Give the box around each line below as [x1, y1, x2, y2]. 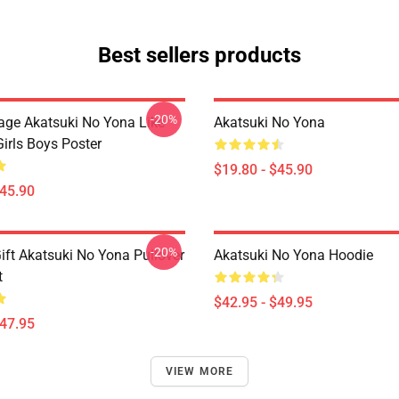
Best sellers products [98, 43, 301, 68]
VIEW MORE [165, 365, 234, 378]
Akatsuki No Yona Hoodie [214, 247, 373, 264]
